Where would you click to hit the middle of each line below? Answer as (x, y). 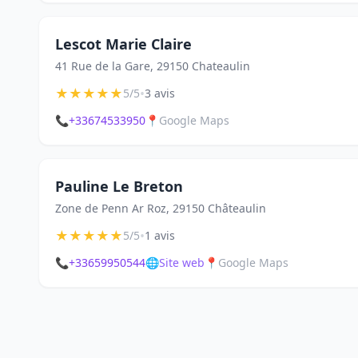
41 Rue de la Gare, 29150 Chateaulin (153, 66)
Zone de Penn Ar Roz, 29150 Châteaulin (161, 208)
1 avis (160, 235)
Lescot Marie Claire (123, 44)
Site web (182, 263)
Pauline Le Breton (119, 186)
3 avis (160, 93)
